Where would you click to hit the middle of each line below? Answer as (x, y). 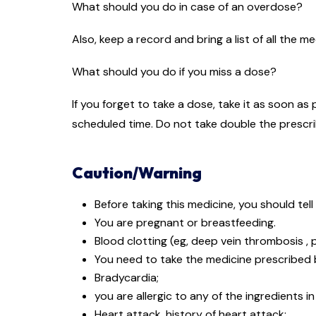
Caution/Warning (137, 173)
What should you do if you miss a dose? (174, 72)
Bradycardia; (127, 278)
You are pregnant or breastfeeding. (185, 223)
